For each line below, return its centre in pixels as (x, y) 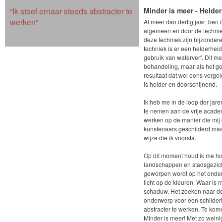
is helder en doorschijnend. (180, 84)
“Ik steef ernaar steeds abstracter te (71, 11)
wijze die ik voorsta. (170, 138)
